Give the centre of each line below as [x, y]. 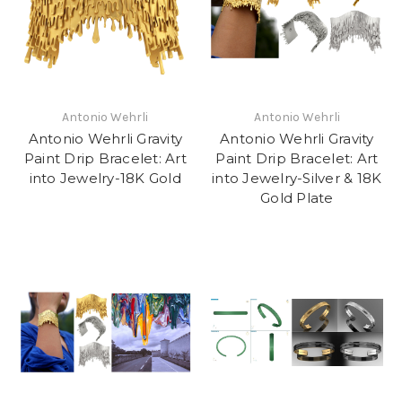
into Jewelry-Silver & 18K [297, 178]
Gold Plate [297, 197]
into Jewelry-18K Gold [105, 178]
